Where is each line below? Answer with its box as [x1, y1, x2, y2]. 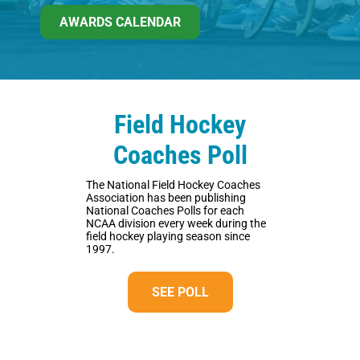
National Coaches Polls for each [86, 204, 244, 218]
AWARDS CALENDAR [59, 14, 181, 30]
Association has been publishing [86, 191, 246, 205]
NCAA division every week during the [86, 217, 266, 231]
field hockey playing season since [86, 230, 250, 243]
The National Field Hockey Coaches [86, 178, 260, 192]
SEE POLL [151, 284, 209, 301]
